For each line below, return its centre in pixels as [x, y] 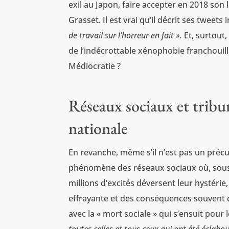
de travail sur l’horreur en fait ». [125, 36]
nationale [98, 129]
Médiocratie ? [95, 66]
